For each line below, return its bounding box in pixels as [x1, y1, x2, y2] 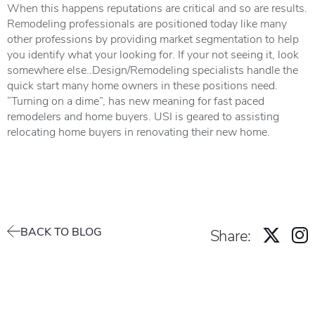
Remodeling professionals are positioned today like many [7, 15, 287, 30]
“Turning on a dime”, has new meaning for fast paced [7, 93, 264, 108]
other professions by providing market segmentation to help [7, 31, 299, 46]
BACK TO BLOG [20, 224, 102, 238]
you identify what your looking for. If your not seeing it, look [7, 46, 299, 61]
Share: [210, 224, 251, 245]
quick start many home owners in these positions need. [7, 77, 278, 92]
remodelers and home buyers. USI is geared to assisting [7, 108, 279, 123]
